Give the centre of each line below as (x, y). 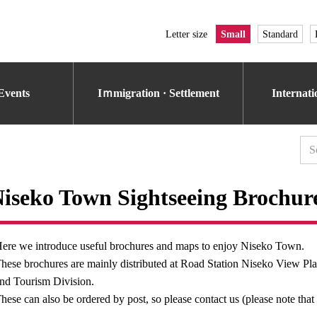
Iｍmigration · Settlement (158, 93)
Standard (280, 34)
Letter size (186, 34)
